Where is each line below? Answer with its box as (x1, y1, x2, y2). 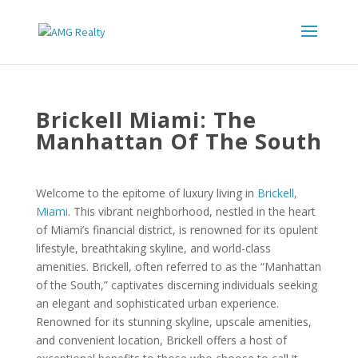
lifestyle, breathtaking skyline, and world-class (35, 241, 271, 256)
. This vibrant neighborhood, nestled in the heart (67, 204, 316, 219)
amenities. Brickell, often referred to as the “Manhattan (35, 259, 321, 274)
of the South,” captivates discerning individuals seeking (35, 277, 317, 292)
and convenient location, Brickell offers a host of (35, 332, 287, 348)
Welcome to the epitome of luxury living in (35, 185, 257, 201)
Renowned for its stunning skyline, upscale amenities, (35, 314, 312, 329)
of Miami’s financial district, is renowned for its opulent (35, 222, 318, 237)
